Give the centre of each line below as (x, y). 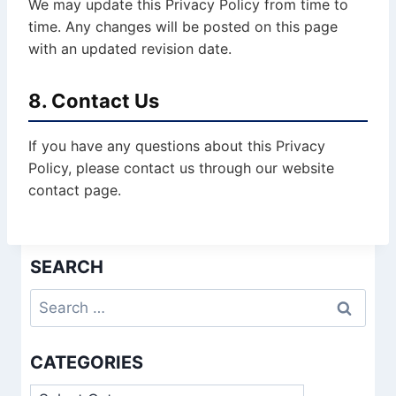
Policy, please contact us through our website (181, 168)
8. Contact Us (94, 101)
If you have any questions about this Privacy (177, 146)
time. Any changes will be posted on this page (183, 27)
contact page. (75, 190)
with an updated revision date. (130, 49)
